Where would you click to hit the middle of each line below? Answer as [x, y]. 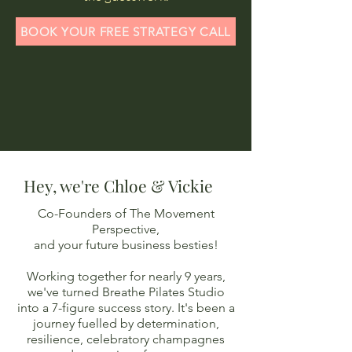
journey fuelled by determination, [126, 323]
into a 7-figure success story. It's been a [126, 308]
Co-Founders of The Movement [126, 213]
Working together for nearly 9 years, [126, 276]
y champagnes [184, 339]
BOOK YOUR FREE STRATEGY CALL [126, 31]
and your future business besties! [126, 245]
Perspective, [126, 229]
